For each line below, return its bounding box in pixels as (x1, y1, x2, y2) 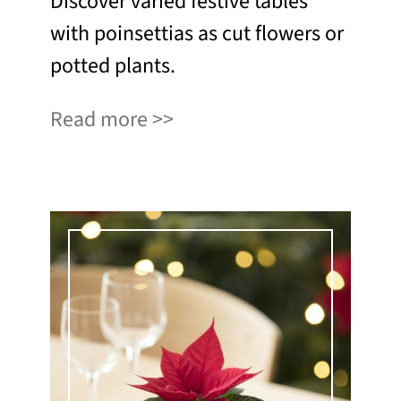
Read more (50, 103, 148, 135)
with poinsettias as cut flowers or (50, 17, 344, 49)
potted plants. (50, 49, 175, 81)
